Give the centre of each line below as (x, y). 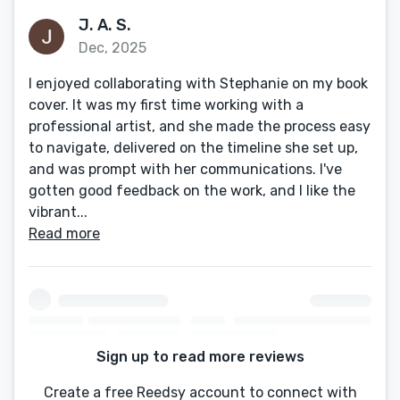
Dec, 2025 (112, 48)
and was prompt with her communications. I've (185, 169)
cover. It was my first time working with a (166, 105)
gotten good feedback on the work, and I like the (192, 191)
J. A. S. (105, 25)
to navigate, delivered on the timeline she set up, (193, 148)
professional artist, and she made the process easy (200, 126)
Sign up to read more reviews (200, 357)
